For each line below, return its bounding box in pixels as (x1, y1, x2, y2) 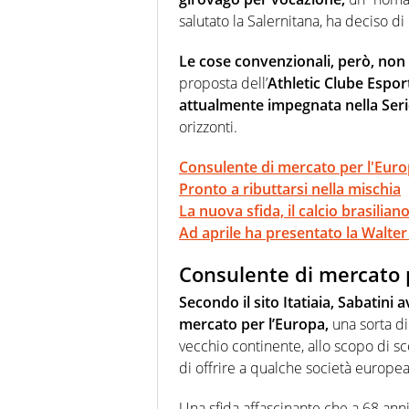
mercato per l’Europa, (179, 313, 329, 334)
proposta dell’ (179, 73, 267, 94)
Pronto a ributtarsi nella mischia (179, 179, 401, 200)
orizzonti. (179, 117, 237, 138)
